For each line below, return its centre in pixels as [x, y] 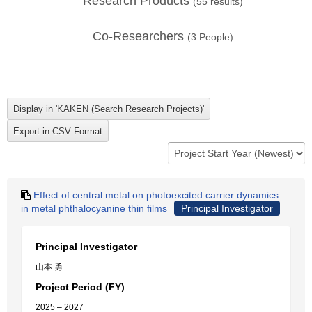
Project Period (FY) [80, 287]
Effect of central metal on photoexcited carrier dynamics [156, 195]
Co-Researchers [140, 36]
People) [215, 37]
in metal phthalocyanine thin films [94, 208]
